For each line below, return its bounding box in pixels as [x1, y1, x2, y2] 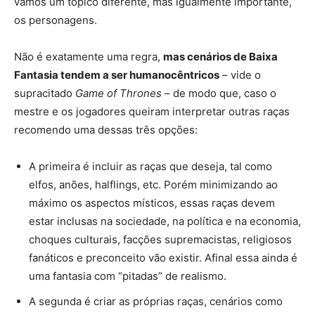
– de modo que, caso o [162, 86, 276, 100]
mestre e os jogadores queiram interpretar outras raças [14, 104, 290, 118]
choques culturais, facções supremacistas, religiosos [29, 232, 292, 246]
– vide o [219, 67, 261, 82]
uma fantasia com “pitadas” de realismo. [29, 269, 226, 283]
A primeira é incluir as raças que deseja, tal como [29, 159, 272, 173]
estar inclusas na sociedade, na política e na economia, [29, 214, 301, 228]
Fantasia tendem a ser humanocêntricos [14, 67, 219, 82]
